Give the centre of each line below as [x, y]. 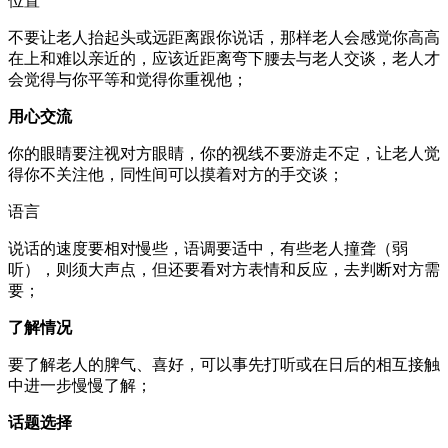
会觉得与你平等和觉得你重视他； [128, 79]
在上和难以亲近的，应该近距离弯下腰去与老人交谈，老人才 [224, 58]
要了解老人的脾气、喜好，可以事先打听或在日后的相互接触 [224, 364]
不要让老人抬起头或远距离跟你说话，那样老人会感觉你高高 [224, 37]
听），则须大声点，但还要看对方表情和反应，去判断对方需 [224, 269]
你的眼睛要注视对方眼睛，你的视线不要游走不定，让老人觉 [224, 153]
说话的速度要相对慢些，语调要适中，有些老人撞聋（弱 [208, 248]
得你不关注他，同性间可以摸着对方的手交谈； [176, 174]
